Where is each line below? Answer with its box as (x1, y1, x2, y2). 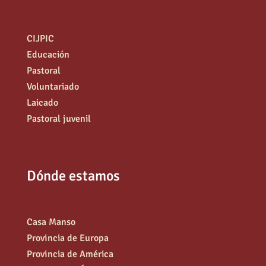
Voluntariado (26, 80, 79, 93)
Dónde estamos (26, 166, 120, 185)
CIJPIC (26, 32, 54, 45)
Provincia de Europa (26, 232, 109, 244)
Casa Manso (26, 216, 75, 228)
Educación (26, 48, 69, 61)
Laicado (26, 96, 58, 109)
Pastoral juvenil (26, 112, 91, 125)
